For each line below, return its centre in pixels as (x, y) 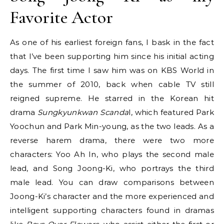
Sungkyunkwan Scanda (83, 112)
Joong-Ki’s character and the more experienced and (112, 196)
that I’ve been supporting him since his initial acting (112, 56)
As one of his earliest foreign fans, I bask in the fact (112, 42)
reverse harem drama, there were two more (112, 140)
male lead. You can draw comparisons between (112, 182)
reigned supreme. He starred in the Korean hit (112, 98)
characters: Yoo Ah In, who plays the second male (112, 154)
